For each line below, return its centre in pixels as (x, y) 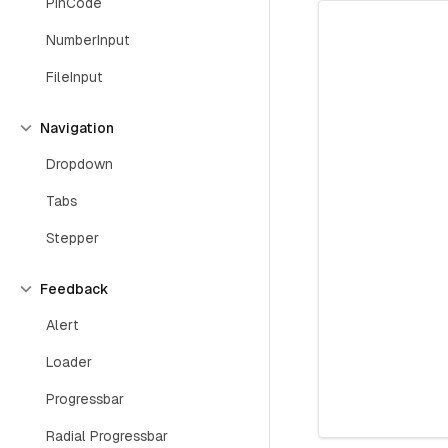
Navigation (77, 128)
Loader (69, 362)
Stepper (72, 238)
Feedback (74, 289)
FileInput (74, 77)
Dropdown (79, 164)
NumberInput (88, 40)
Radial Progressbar (107, 436)
